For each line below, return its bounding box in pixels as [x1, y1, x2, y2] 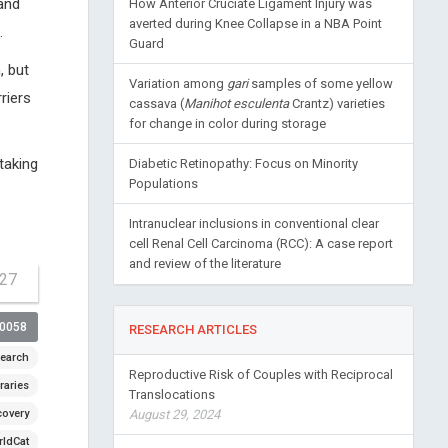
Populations [128, 176, 198, 191]
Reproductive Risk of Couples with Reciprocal [128, 367, 393, 382]
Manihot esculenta [183, 96, 289, 111]
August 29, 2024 [128, 407, 220, 422]
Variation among [128, 76, 227, 91]
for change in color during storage [128, 116, 326, 131]
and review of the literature [128, 256, 281, 271]
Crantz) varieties [288, 96, 385, 111]
